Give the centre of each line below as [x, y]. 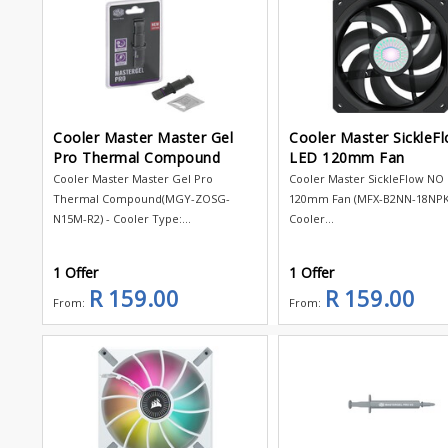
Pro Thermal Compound [136, 157]
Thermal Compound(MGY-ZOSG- [141, 198]
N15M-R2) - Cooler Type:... [122, 218]
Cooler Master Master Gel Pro [133, 178]
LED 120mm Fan [347, 157]
